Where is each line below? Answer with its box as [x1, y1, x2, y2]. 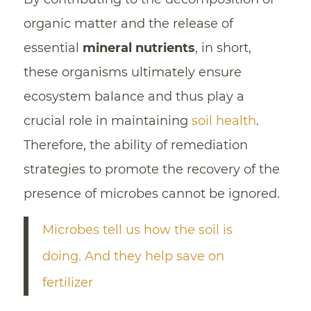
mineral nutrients [82, 40, 195, 56]
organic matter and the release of [23, 16, 233, 32]
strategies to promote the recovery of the [23, 162, 280, 178]
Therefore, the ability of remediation [23, 137, 248, 153]
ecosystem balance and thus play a [23, 89, 244, 105]
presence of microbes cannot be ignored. [23, 186, 280, 202]
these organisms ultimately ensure [23, 65, 242, 81]
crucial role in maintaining [23, 113, 192, 129]
